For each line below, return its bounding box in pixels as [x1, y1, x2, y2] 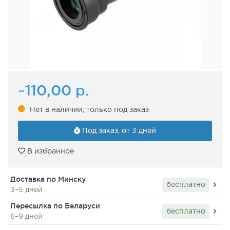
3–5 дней [10, 187, 43, 194]
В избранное [25, 148, 74, 155]
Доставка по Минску [10, 175, 86, 184]
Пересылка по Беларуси [10, 202, 100, 210]
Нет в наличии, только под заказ [30, 106, 149, 113]
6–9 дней [10, 214, 43, 220]
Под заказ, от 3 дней [80, 128, 156, 135]
